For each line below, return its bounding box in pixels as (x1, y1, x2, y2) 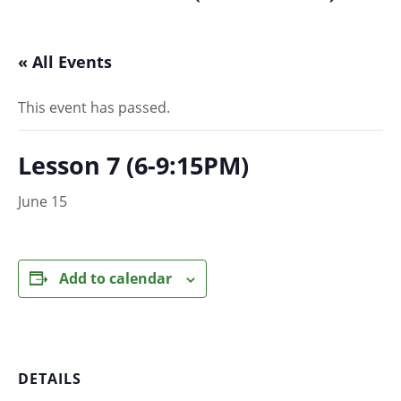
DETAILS (18, 368, 81, 388)
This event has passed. (18, 98, 170, 118)
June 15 (18, 192, 67, 212)
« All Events (18, 51, 112, 73)
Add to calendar (59, 269, 172, 289)
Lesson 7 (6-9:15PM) (18, 149, 249, 183)
